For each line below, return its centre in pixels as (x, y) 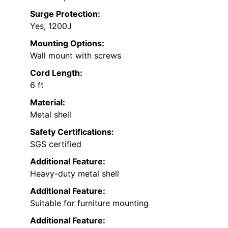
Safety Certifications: (72, 132)
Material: (48, 103)
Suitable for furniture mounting (89, 203)
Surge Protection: (65, 14)
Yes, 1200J (51, 26)
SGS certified (56, 144)
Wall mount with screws (76, 56)
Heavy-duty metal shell (75, 174)
